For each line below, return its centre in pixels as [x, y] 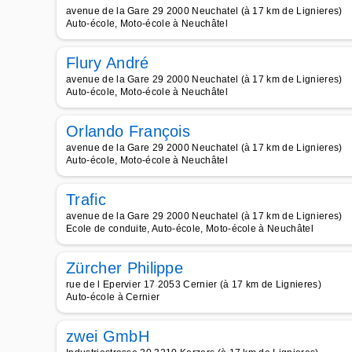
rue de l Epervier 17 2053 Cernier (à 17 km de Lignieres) [194, 284]
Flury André [108, 63]
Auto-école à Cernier [113, 297]
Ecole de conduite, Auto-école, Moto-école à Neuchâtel [190, 229]
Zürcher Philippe [125, 268]
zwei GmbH [108, 336]
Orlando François [128, 131]
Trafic [86, 200]
